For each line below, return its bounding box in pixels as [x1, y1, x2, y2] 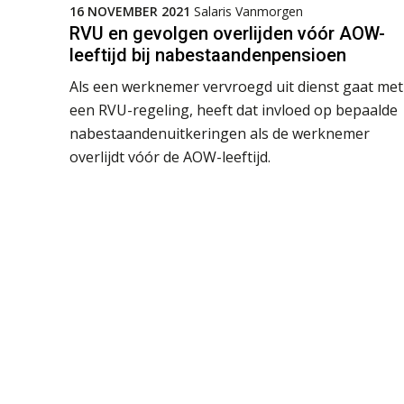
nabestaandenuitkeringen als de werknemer [69, 123, 370, 143]
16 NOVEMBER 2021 [69, 2, 190, 20]
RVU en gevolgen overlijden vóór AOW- [69, 22, 385, 44]
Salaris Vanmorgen [194, 2, 303, 20]
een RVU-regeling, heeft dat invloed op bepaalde [69, 99, 398, 120]
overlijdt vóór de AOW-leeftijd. [69, 146, 271, 167]
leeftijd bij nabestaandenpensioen [69, 43, 346, 66]
